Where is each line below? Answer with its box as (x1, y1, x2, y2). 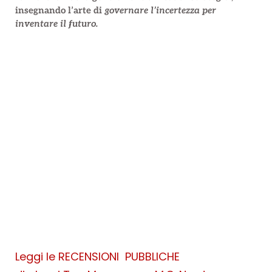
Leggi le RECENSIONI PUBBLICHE (15, 248, 180, 264)
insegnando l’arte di (15, 4, 104, 16)
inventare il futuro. (15, 18, 98, 29)
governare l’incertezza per (104, 4, 216, 16)
